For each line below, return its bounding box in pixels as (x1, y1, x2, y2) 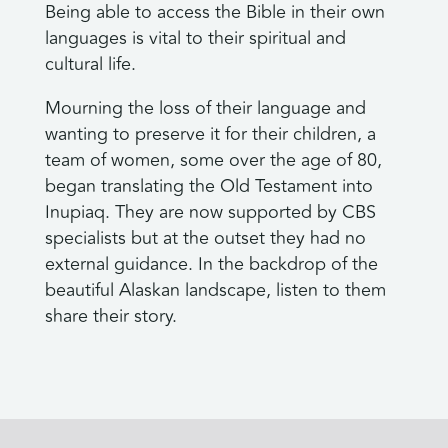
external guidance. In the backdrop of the (44, 250, 378, 279)
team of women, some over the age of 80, (44, 146, 382, 175)
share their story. (44, 302, 177, 331)
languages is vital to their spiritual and (44, 24, 346, 53)
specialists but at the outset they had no (44, 224, 366, 253)
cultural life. (44, 50, 136, 79)
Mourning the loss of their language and (44, 94, 366, 123)
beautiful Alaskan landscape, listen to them (44, 276, 386, 305)
